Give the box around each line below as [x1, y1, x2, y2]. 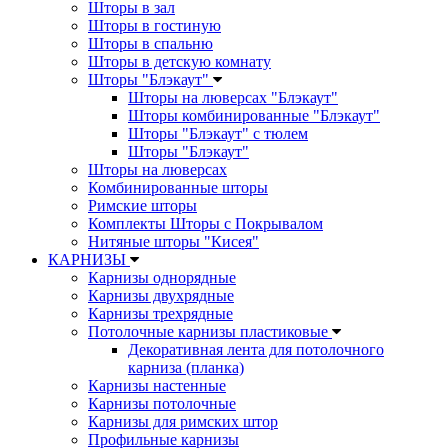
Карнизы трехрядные [88, 305, 233, 323]
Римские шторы [88, 197, 197, 215]
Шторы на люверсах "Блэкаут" [128, 89, 338, 107]
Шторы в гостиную [88, 17, 221, 35]
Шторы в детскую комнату [88, 53, 271, 71]
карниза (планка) [128, 359, 244, 377]
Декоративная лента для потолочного [128, 341, 384, 359]
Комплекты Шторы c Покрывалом [88, 215, 323, 233]
